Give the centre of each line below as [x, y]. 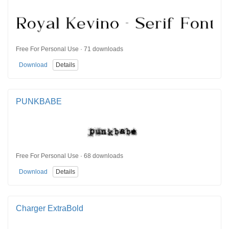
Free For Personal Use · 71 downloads [70, 49]
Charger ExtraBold [50, 208]
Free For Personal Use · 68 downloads [70, 156]
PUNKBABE [39, 101]
